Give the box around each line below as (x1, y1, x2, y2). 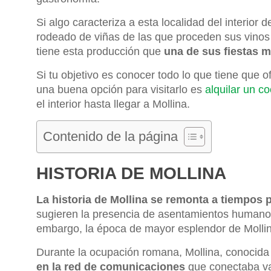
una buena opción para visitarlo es (36, 83, 205, 96)
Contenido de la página (43, 128, 178, 144)
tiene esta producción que (36, 45, 164, 57)
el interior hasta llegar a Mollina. (36, 97, 190, 110)
